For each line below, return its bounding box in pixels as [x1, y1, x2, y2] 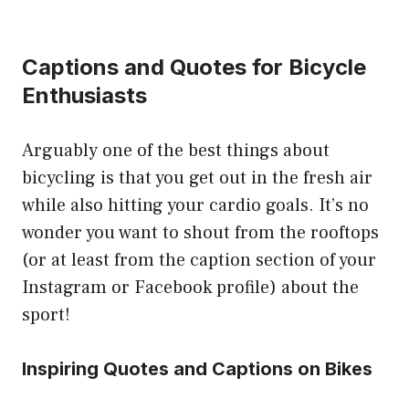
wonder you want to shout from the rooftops [22, 221, 379, 246]
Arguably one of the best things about [22, 139, 330, 163]
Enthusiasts [22, 82, 147, 110]
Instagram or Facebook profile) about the [22, 276, 359, 300]
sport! [22, 303, 70, 328]
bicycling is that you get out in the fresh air [22, 166, 372, 191]
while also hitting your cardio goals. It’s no [22, 194, 369, 218]
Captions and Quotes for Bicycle [22, 54, 366, 81]
